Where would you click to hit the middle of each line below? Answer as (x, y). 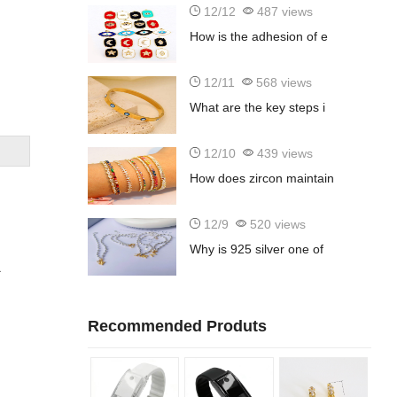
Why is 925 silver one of (256, 249)
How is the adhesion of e (258, 37)
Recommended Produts (177, 327)
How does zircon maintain (261, 179)
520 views (276, 225)
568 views (282, 83)
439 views (283, 154)
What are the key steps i (257, 108)
